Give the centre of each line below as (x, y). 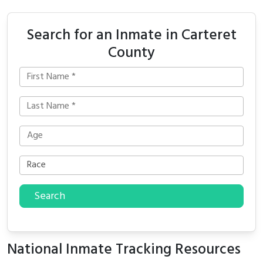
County (131, 53)
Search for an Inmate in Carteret (131, 35)
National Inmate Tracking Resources (124, 249)
